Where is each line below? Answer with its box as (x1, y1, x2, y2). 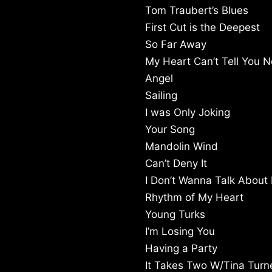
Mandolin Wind (145, 140, 218, 153)
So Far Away (145, 38, 206, 51)
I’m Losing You (145, 225, 215, 238)
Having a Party (145, 242, 217, 255)
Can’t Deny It (145, 157, 207, 170)
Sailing (145, 89, 177, 102)
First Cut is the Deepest (145, 21, 260, 34)
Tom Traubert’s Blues (145, 4, 248, 17)
